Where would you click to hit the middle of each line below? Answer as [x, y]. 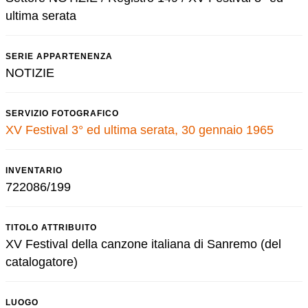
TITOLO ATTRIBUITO [51, 228]
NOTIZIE [30, 73]
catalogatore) [42, 262]
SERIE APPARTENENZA [59, 56]
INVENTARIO [34, 170]
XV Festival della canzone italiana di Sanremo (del [143, 244]
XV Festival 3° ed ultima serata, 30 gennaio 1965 [140, 130]
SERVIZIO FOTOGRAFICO [62, 113]
